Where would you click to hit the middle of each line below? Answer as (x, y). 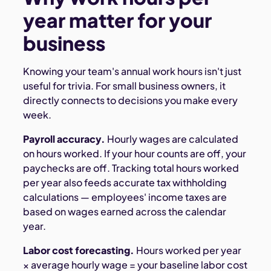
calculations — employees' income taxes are (125, 197)
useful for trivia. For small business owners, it (125, 85)
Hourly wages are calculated (172, 139)
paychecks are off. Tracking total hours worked (131, 168)
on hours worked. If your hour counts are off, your (135, 153)
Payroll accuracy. (64, 139)
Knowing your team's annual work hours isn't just (132, 71)
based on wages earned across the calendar (125, 211)
